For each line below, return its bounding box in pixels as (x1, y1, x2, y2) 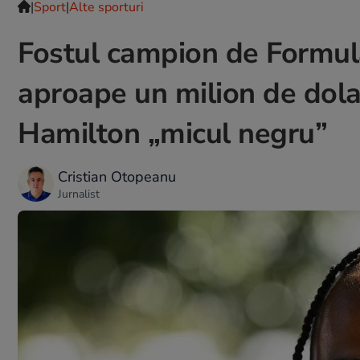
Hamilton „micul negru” (18, 114, 327, 153)
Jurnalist (58, 186, 100, 202)
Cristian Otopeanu (58, 166, 176, 186)
